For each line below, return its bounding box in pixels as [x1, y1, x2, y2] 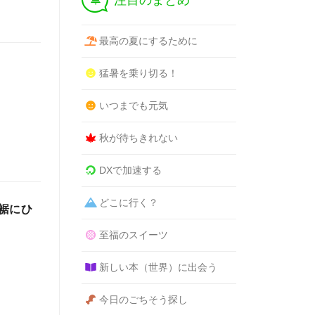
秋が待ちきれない [98, 132, 178, 143]
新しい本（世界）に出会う [98, 262, 217, 273]
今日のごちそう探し [98, 294, 188, 305]
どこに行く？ [98, 197, 158, 208]
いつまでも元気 [98, 100, 168, 111]
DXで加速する [98, 165, 162, 176]
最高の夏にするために [98, 35, 198, 46]
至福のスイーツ [98, 229, 168, 240]
